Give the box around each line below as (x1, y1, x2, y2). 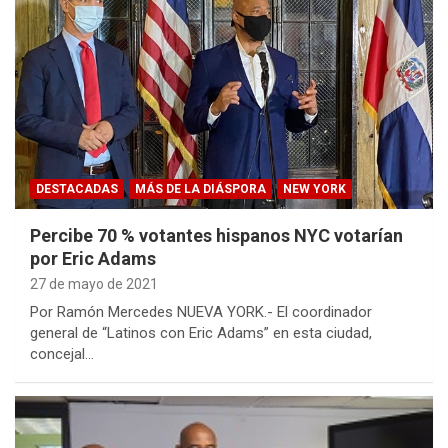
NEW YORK (283, 182, 346, 196)
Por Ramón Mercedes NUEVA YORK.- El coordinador (30, 303, 372, 321)
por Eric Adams (30, 248, 156, 269)
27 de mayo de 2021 (30, 276, 158, 292)
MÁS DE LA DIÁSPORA (135, 182, 266, 196)
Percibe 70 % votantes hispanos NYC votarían (30, 225, 403, 246)
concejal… (30, 345, 94, 363)
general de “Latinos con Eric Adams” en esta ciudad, (30, 324, 372, 342)
